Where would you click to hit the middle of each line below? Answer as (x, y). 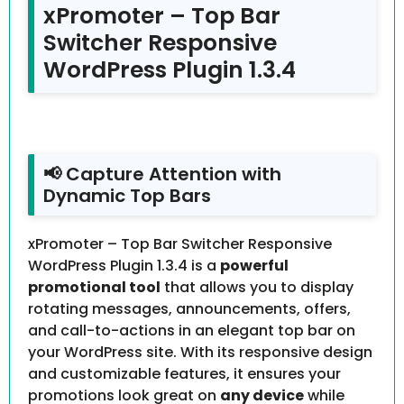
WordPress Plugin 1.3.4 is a (124, 266)
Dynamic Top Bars (127, 196)
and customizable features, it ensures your (184, 374)
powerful (254, 266)
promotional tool (94, 288)
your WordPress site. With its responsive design (200, 353)
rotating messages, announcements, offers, (189, 309)
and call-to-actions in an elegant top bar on (192, 331)
